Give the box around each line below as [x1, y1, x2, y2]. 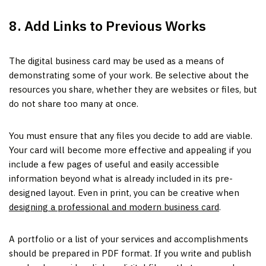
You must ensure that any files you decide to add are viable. [9, 129, 252, 141]
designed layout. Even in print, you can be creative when [9, 186, 239, 198]
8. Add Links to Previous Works [9, 16, 206, 34]
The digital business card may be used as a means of [9, 55, 224, 66]
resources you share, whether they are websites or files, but [9, 83, 257, 95]
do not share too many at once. [9, 97, 138, 109]
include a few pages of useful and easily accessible [9, 158, 219, 170]
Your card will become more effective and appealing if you [9, 144, 251, 156]
